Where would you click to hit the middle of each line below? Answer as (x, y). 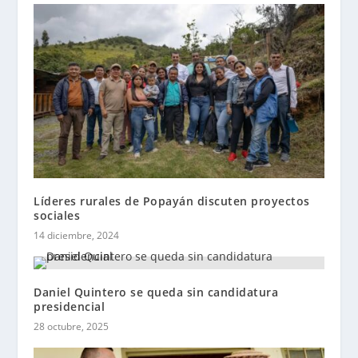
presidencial (70, 306)
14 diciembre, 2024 (77, 235)
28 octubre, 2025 (72, 326)
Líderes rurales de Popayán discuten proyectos (172, 201)
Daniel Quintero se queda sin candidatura (156, 292)
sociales (57, 215)
